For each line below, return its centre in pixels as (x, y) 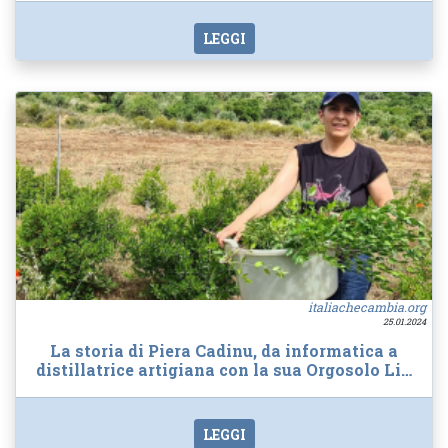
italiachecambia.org (367, 307)
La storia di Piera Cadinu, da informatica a (224, 350)
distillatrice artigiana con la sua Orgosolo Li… (224, 369)
